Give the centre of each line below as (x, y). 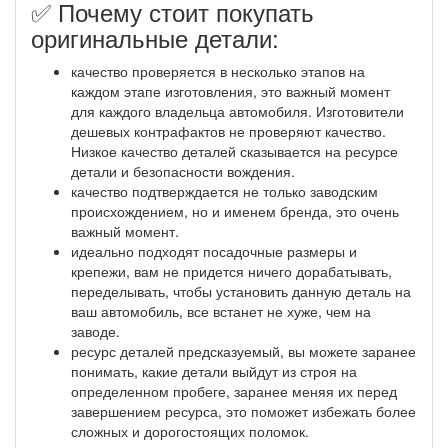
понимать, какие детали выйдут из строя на (214, 370)
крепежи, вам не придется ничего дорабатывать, (231, 270)
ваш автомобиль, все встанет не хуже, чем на (221, 310)
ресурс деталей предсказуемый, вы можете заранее (243, 350)
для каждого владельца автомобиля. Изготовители (237, 110)
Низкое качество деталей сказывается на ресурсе (234, 150)
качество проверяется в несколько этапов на (218, 70)
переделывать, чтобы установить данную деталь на (241, 290)
